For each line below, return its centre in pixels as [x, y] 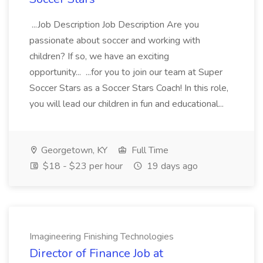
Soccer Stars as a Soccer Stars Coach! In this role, [129, 88]
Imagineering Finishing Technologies [102, 237]
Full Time [149, 150]
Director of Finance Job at [96, 253]
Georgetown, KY [73, 150]
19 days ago [171, 166]
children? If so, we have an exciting [99, 56]
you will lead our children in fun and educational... [128, 104]
